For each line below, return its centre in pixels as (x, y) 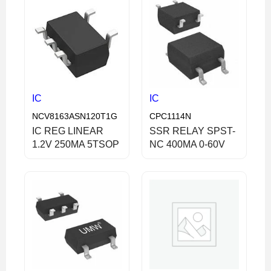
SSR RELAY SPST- (192, 131)
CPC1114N (170, 116)
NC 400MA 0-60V (187, 144)
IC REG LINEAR (68, 131)
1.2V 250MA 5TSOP (76, 144)
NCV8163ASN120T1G (75, 116)
